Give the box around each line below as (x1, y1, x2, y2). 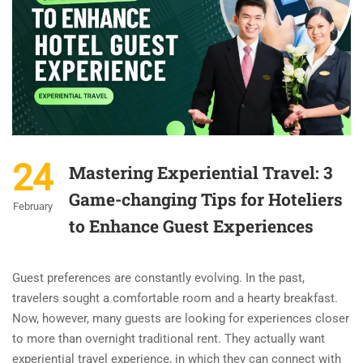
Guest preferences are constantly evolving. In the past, (12, 271, 305, 286)
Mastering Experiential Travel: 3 (69, 161, 332, 185)
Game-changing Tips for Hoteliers (69, 188, 343, 211)
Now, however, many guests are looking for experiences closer (12, 311, 349, 327)
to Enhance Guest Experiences (69, 215, 314, 238)
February (12, 200, 53, 213)
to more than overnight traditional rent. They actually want (12, 331, 325, 347)
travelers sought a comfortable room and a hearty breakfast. (12, 291, 338, 306)
